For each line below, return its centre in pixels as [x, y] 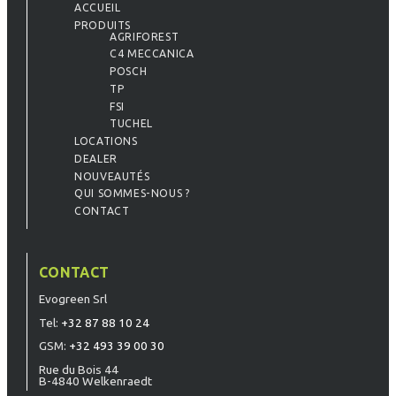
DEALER [96, 158]
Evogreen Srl [73, 299]
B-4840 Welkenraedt [96, 381]
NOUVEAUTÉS [112, 176]
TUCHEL [131, 124]
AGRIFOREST [145, 36]
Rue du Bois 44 [79, 369]
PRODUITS [103, 25]
